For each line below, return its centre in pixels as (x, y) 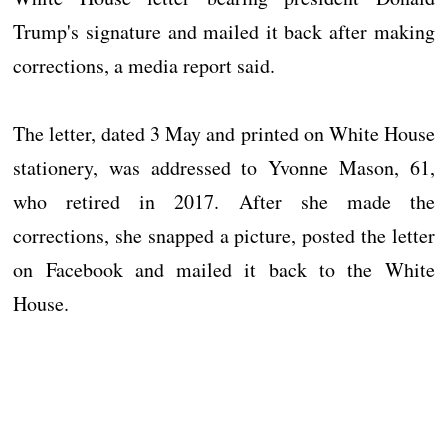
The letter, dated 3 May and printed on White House (224, 134)
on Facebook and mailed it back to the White (224, 270)
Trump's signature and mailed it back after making (224, 32)
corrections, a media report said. (144, 66)
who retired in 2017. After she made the (224, 202)
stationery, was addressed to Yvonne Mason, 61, (224, 168)
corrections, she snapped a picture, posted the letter (224, 236)
